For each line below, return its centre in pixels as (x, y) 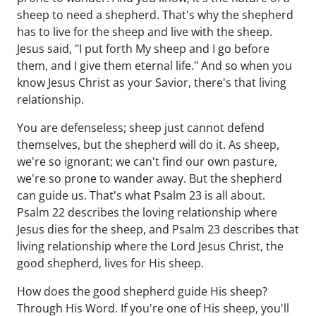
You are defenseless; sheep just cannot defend (141, 128)
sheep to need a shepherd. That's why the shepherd (155, 15)
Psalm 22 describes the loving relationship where (147, 212)
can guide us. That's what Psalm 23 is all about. (141, 195)
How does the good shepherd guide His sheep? (142, 291)
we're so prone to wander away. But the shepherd (150, 178)
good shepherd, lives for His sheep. (110, 263)
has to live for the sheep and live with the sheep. (145, 32)
